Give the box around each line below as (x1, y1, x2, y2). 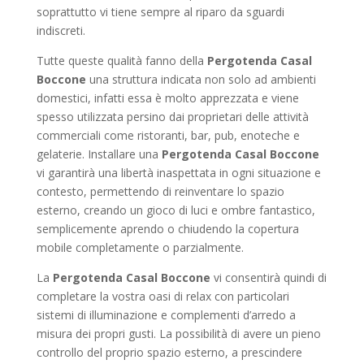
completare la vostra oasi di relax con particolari (36, 288, 289, 304)
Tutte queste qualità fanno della (36, 53, 207, 68)
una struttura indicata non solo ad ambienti (85, 71, 316, 87)
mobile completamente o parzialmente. (36, 240, 244, 255)
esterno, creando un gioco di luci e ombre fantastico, (36, 202, 315, 218)
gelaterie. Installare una (36, 146, 162, 162)
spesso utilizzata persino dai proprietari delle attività (36, 109, 309, 124)
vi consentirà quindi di (210, 270, 327, 285)
